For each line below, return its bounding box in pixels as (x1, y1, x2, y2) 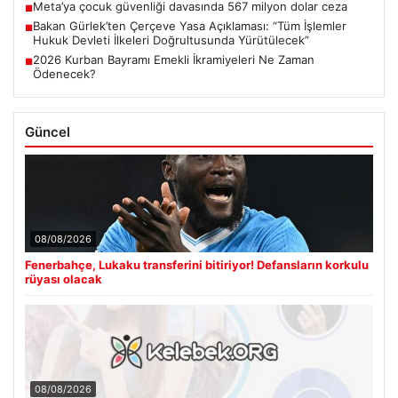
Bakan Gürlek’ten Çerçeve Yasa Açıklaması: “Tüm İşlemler (33, 19, 346, 34)
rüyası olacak (25, 272, 102, 287)
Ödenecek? (33, 67, 96, 82)
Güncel (25, 123, 70, 141)
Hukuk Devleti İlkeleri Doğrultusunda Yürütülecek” (33, 33, 309, 48)
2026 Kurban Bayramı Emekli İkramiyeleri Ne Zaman (33, 52, 314, 68)
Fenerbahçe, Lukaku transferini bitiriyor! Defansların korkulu (25, 258, 369, 273)
